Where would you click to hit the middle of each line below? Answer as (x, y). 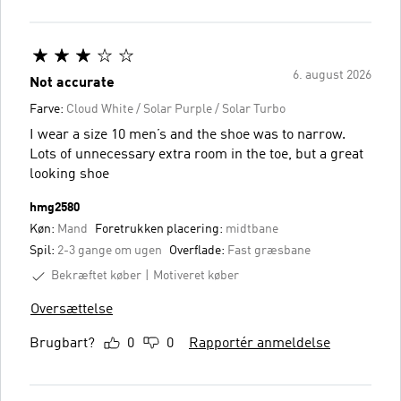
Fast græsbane (269, 250)
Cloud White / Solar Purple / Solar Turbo (176, 109)
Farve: (48, 109)
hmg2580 (55, 207)
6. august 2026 (332, 75)
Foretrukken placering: (160, 229)
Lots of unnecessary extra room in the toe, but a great (196, 154)
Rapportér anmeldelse (260, 343)
